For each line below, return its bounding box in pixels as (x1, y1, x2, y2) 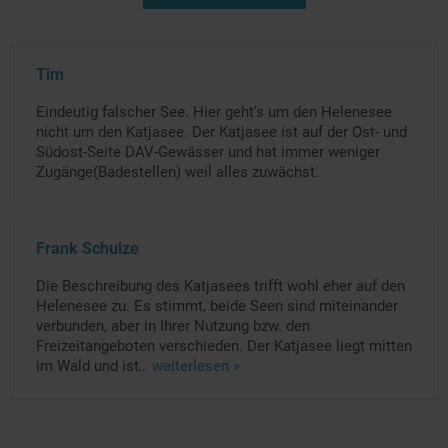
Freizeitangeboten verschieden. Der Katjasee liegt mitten (36, 336, 412, 355)
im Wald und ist (36, 356, 139, 375)
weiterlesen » (152, 356, 240, 375)
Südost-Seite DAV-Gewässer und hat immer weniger (36, 142, 380, 161)
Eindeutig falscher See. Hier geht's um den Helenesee (36, 102, 392, 121)
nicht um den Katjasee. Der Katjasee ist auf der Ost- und (36, 122, 407, 141)
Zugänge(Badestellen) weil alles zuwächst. (36, 162, 319, 181)
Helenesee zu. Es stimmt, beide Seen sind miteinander (36, 296, 398, 315)
